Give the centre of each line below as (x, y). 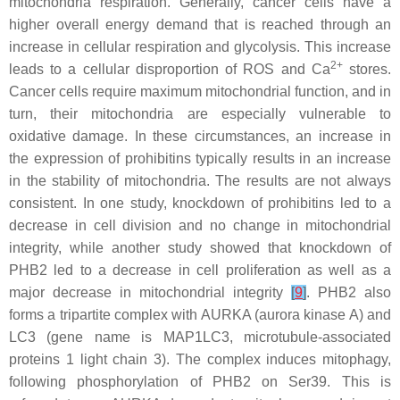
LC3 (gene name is (86, 337)
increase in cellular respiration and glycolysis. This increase (200, 46)
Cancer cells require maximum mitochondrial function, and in (200, 91)
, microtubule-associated (310, 337)
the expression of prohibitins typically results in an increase (200, 158)
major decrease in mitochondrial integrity (150, 292)
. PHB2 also (349, 292)
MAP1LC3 (196, 337)
